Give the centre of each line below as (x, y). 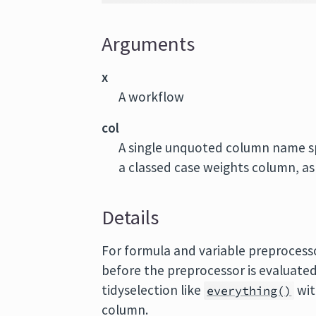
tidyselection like (153, 290)
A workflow (152, 97)
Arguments (148, 44)
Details (130, 217)
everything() (249, 291)
